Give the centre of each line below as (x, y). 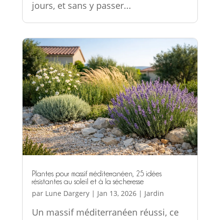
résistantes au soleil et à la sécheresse (88, 182)
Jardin (154, 193)
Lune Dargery (67, 193)
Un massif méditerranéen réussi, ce (105, 212)
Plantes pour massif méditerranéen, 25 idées (96, 174)
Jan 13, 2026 (117, 193)
